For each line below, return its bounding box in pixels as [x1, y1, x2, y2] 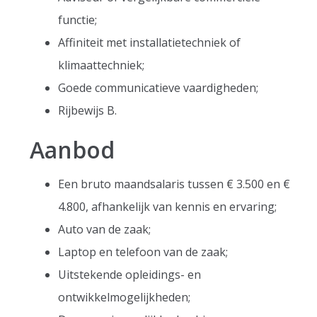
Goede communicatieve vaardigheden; [58, 80, 259, 96]
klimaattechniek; [58, 57, 145, 73]
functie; [58, 12, 98, 28]
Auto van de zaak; [58, 221, 151, 237]
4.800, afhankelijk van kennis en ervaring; [58, 199, 277, 214]
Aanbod [30, 134, 115, 165]
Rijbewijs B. [58, 103, 117, 118]
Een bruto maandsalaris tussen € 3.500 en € [58, 176, 291, 192]
